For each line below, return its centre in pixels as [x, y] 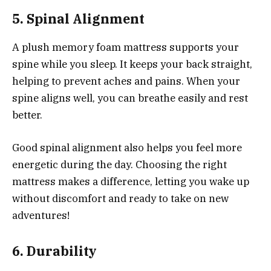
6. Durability [54, 251]
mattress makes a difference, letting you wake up [131, 181]
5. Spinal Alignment [78, 19]
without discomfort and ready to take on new [120, 198]
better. [27, 115]
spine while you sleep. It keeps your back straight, [132, 64]
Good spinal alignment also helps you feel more [127, 147]
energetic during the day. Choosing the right [119, 164]
